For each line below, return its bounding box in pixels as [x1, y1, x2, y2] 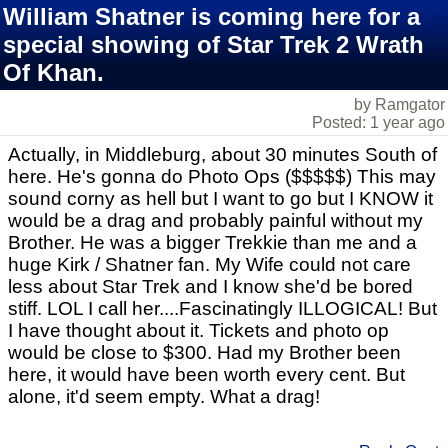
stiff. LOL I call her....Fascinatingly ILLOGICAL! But [8, 298, 437, 319]
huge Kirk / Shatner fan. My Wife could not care [8, 254, 411, 275]
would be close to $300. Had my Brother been [8, 342, 401, 363]
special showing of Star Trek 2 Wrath [3, 31, 424, 58]
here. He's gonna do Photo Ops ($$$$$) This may [8, 166, 436, 187]
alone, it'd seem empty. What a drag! [8, 386, 320, 407]
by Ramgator [354, 96, 445, 113]
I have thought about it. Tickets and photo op [8, 320, 389, 341]
